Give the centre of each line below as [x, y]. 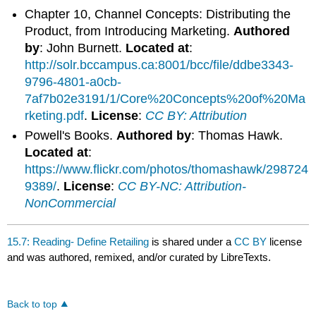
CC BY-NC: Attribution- [182, 187]
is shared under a [192, 241]
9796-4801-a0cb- [73, 82]
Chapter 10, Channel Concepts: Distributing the [158, 14]
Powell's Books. [71, 136]
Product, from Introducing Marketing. [129, 31]
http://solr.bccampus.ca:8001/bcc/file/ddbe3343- [159, 65]
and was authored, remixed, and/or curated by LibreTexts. [139, 257]
